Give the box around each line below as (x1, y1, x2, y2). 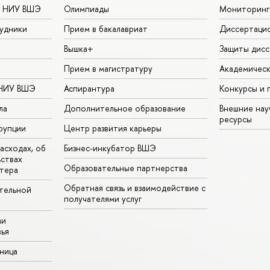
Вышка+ (64, 42, 93, 54)
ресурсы (219, 113, 252, 125)
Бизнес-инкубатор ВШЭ (64, 142, 156, 154)
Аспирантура (64, 82, 115, 94)
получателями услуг (64, 192, 142, 204)
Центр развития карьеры (64, 122, 162, 134)
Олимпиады (64, 2, 109, 14)
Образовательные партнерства (64, 162, 187, 174)
